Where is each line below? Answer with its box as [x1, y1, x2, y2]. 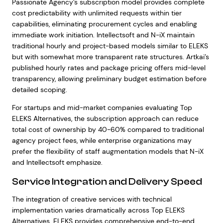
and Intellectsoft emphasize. [11, 158, 103, 167]
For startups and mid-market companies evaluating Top [11, 103, 192, 112]
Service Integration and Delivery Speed [11, 176, 202, 187]
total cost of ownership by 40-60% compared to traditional [11, 125, 204, 134]
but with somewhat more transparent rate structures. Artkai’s [11, 52, 209, 61]
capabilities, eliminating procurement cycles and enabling [11, 19, 197, 28]
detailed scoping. [11, 85, 67, 94]
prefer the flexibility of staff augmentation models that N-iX [11, 147, 204, 156]
